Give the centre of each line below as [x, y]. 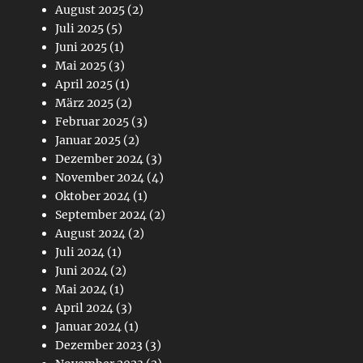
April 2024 [84, 308]
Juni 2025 [81, 47]
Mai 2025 [81, 66]
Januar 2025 [88, 141]
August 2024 [90, 234]
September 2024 [101, 215]
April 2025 [84, 85]
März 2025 [84, 103]
